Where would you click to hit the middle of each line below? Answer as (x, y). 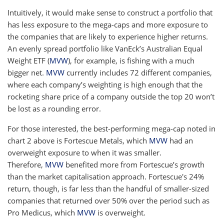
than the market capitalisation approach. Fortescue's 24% (106, 176)
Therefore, (26, 164)
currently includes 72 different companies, (138, 72)
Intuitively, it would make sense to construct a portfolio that (110, 12)
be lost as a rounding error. (55, 108)
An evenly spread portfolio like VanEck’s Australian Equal (105, 48)
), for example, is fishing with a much (131, 60)
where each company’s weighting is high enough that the (105, 84)
